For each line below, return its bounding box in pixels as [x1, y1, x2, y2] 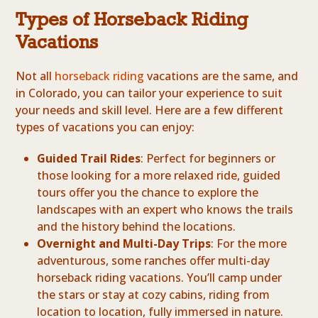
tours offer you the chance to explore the [37, 185, 259, 201]
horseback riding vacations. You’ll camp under [37, 270, 283, 286]
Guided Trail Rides [37, 150, 141, 167]
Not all [16, 68, 55, 84]
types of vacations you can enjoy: [16, 119, 195, 136]
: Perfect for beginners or [141, 150, 276, 167]
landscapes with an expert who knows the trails [37, 202, 294, 218]
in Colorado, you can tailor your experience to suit [16, 85, 283, 102]
